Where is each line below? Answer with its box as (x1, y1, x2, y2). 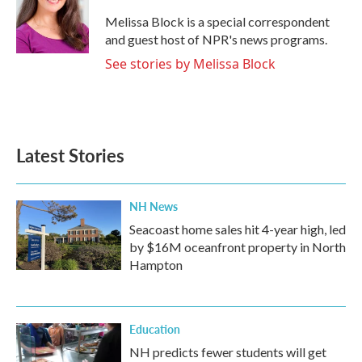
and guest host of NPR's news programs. (105, 32, 327, 47)
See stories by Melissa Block (105, 55, 276, 73)
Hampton (129, 257, 183, 272)
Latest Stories (16, 142, 124, 168)
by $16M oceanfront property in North (129, 239, 346, 255)
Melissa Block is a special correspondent (105, 14, 330, 29)
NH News (129, 198, 178, 214)
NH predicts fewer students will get (129, 344, 326, 360)
